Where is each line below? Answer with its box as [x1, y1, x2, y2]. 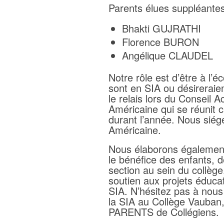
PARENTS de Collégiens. [108, 204, 219, 219]
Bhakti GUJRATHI [122, 21, 201, 35]
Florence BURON [122, 34, 199, 49]
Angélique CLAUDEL [122, 48, 213, 62]
